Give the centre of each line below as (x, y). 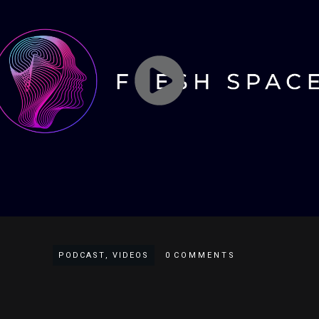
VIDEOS (130, 256)
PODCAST (82, 256)
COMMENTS (204, 256)
